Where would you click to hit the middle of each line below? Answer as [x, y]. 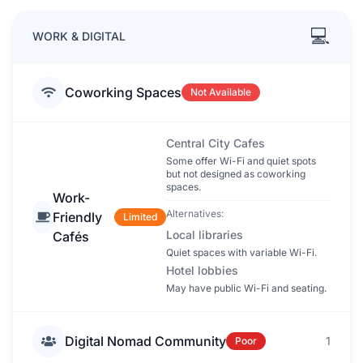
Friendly [78, 217]
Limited [140, 216]
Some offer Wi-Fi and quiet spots [241, 161]
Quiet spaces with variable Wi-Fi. [241, 252]
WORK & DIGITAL [79, 36]
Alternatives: [195, 214]
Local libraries [205, 235]
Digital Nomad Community [145, 341]
